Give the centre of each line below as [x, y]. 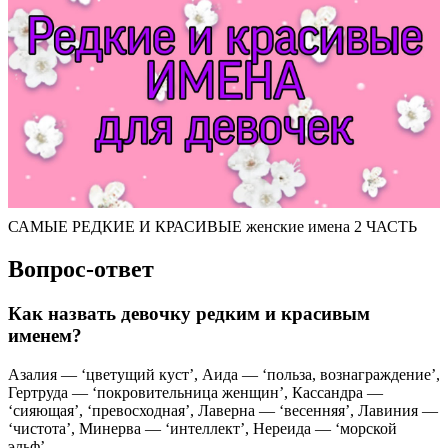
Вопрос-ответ [81, 268]
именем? [45, 335]
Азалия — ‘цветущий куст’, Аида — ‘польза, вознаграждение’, [224, 374]
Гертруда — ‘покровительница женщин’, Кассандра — [195, 392]
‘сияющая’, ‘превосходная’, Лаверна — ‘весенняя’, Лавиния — [223, 410]
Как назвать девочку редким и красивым [189, 313]
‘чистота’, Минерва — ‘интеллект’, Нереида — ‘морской [202, 428]
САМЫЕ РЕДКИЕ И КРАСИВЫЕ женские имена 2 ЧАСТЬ [212, 227]
